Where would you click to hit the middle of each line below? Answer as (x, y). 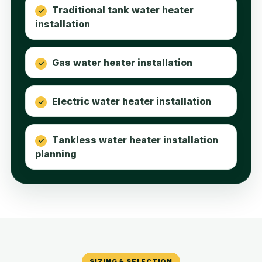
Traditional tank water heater (123, 10)
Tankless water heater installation (135, 139)
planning (56, 154)
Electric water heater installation (132, 101)
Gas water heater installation (122, 62)
